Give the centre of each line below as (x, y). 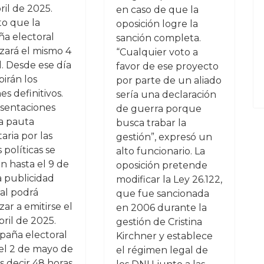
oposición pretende (161, 165)
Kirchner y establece (164, 236)
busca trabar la (151, 123)
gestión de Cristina (159, 222)
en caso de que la (157, 10)
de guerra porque (159, 109)
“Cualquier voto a (157, 52)
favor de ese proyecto (167, 66)
